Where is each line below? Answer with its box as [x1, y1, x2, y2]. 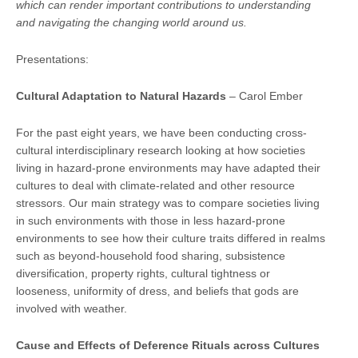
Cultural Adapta [16, 89, 101, 102]
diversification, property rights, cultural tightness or [16, 266, 270, 280]
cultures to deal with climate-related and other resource [16, 178, 295, 192]
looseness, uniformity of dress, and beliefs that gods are [16, 284, 299, 297]
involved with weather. [16, 301, 127, 315]
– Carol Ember [229, 89, 303, 102]
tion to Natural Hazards [101, 89, 229, 102]
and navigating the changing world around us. [16, 15, 247, 29]
